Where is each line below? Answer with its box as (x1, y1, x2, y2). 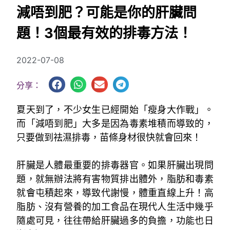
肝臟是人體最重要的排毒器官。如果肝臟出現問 (16, 159, 214, 170)
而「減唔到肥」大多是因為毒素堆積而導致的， (16, 118, 214, 129)
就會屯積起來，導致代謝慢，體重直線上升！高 (16, 187, 214, 198)
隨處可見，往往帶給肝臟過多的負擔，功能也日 (16, 215, 214, 226)
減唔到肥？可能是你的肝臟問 (16, 4, 197, 22)
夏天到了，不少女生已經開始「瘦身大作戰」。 (16, 104, 214, 115)
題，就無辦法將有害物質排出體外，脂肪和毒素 (16, 173, 214, 184)
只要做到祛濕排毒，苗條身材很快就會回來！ (16, 131, 202, 143)
